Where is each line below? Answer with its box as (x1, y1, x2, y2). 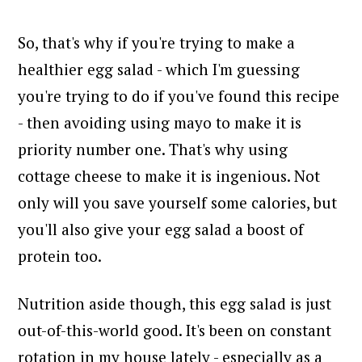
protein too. (18, 245, 103, 266)
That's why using (169, 138, 288, 159)
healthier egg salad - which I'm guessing (18, 58, 301, 79)
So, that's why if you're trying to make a (18, 32, 296, 53)
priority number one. (18, 138, 170, 159)
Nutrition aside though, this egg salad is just (18, 293, 332, 314)
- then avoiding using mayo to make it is (18, 112, 302, 133)
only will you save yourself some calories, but (18, 192, 338, 213)
